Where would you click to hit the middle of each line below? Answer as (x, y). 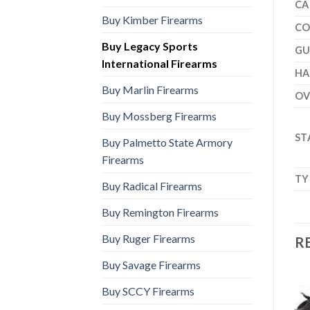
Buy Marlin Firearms (150, 89)
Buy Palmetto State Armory (167, 142)
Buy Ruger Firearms (148, 238)
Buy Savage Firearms (151, 264)
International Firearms (159, 63)
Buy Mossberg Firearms (159, 116)
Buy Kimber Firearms (152, 19)
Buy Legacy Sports (150, 46)
